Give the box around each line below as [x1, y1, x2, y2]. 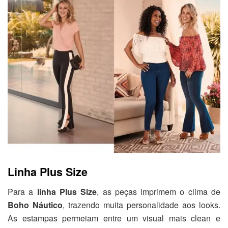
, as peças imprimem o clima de [97, 185, 221, 197]
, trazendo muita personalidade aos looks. [63, 198, 220, 211]
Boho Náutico [8, 198, 63, 211]
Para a [8, 185, 37, 197]
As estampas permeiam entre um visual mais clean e [8, 212, 220, 224]
